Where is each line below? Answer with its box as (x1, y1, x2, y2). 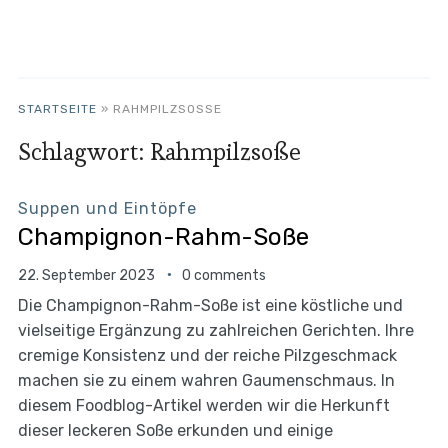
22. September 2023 (17, 267, 155, 284)
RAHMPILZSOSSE (112, 102, 214, 116)
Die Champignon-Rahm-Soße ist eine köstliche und (17, 296, 403, 315)
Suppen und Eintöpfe (17, 199, 197, 218)
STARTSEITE (17, 102, 97, 116)
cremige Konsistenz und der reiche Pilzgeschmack (17, 346, 397, 365)
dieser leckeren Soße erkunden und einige (17, 421, 333, 440)
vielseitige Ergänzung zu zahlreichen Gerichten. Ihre (17, 321, 414, 340)
